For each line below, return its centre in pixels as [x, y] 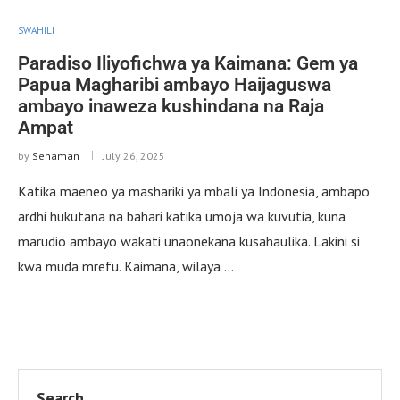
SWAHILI [36, 30]
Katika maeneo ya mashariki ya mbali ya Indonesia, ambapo [194, 191]
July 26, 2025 [134, 155]
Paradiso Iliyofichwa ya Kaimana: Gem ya [188, 63]
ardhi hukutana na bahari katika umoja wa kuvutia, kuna [182, 216]
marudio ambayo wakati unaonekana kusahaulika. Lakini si [189, 241]
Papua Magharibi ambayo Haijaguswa [175, 84]
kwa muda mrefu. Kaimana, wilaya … [126, 266]
